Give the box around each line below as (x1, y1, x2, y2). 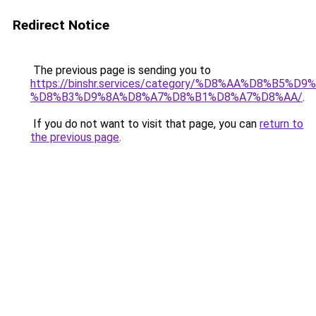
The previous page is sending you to (30, 63, 211, 77)
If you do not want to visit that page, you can (30, 117, 260, 130)
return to (260, 117, 303, 130)
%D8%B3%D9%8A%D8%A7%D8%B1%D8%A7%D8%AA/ (30, 90, 303, 104)
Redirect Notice (13, 17, 109, 33)
